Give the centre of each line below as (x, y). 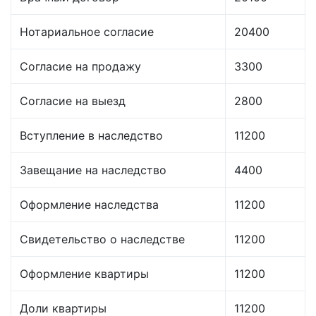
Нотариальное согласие (87, 32)
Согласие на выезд (73, 101)
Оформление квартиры (84, 274)
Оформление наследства (89, 205)
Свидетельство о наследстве (102, 239)
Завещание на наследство (93, 170)
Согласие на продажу (80, 67)
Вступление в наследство (91, 136)
